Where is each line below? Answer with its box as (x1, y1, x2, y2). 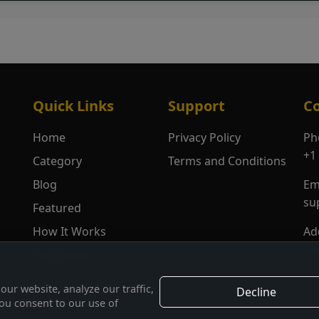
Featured (33, 200, 81, 216)
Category (33, 153, 82, 169)
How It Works (33, 224, 106, 240)
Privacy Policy (168, 130, 241, 146)
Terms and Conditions (168, 153, 286, 169)
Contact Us (33, 247, 92, 263)
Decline (236, 284, 277, 300)
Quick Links (33, 96, 114, 116)
